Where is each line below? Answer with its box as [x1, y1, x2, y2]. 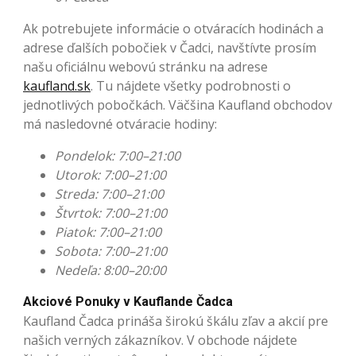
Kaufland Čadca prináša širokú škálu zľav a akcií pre [23, 312, 328, 331]
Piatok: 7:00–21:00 [55, 223, 161, 242]
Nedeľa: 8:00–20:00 [55, 261, 166, 280]
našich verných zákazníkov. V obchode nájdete [23, 331, 297, 350]
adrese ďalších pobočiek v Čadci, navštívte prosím [23, 39, 316, 57]
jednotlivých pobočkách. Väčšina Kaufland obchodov [23, 96, 332, 114]
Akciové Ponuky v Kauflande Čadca [23, 294, 233, 310]
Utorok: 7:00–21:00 [55, 166, 166, 184]
